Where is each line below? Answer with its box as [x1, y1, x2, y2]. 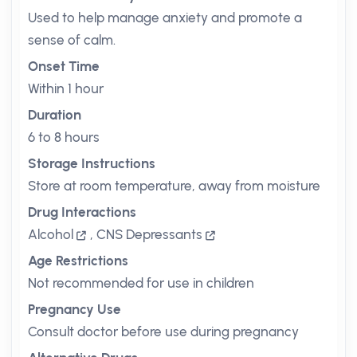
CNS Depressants [96, 226, 202, 242]
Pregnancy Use [28, 301, 121, 317]
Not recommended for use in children [28, 275, 254, 291]
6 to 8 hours [28, 129, 100, 145]
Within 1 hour [28, 80, 104, 96]
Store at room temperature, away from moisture [28, 178, 320, 194]
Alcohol [28, 226, 73, 242]
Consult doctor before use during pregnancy [28, 324, 299, 339]
